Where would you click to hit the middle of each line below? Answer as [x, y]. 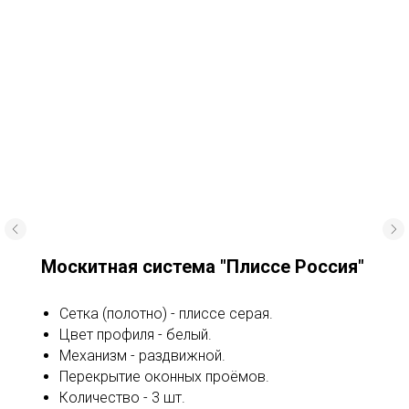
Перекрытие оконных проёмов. [164, 377]
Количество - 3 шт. [122, 398]
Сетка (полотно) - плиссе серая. [166, 314]
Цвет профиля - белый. [136, 335]
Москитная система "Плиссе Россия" [203, 267]
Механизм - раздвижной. [142, 356]
